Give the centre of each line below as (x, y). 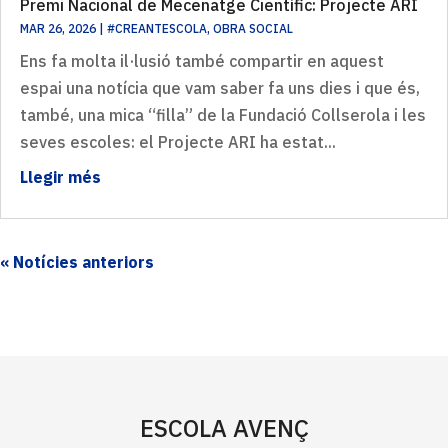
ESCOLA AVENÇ (224, 428)
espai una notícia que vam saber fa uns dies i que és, (220, 88)
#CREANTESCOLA (157, 29)
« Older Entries (212, 262)
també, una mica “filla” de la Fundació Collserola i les (223, 115)
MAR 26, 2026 (58, 29)
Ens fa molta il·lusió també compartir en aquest (202, 61)
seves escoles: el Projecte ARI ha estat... (178, 142)
